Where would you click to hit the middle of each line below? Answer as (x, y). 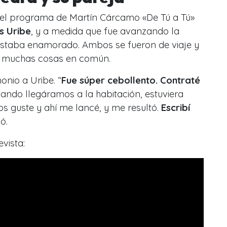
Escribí (176, 107)
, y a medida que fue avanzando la (105, 31)
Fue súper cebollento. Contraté (131, 80)
